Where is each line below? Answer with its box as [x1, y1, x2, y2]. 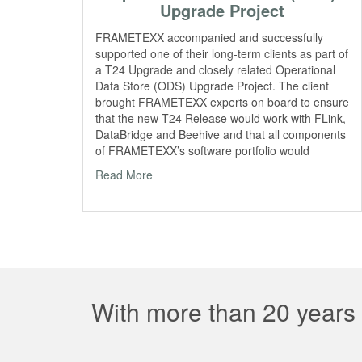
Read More [95, 166, 153, 183]
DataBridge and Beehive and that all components [95, 126, 346, 143]
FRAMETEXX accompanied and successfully [95, 29, 323, 46]
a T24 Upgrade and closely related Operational [95, 61, 335, 78]
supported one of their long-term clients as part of [95, 45, 348, 62]
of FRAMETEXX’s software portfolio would [95, 142, 309, 159]
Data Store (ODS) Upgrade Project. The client [95, 78, 329, 95]
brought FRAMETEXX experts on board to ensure [95, 94, 349, 111]
